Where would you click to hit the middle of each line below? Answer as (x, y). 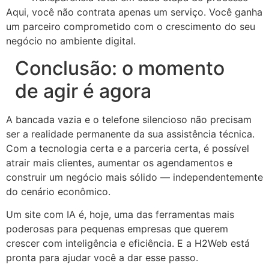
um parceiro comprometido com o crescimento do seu (131, 27)
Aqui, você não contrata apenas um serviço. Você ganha (134, 12)
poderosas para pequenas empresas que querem (117, 229)
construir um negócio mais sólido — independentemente (134, 177)
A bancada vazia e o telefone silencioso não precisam (129, 119)
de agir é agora (83, 91)
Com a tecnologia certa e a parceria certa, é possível (128, 148)
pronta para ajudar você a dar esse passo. (102, 258)
